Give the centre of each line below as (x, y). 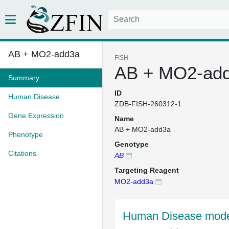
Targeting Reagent (147, 170)
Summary (24, 78)
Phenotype (26, 134)
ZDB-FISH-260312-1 (148, 104)
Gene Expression (36, 116)
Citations (22, 153)
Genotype (132, 144)
